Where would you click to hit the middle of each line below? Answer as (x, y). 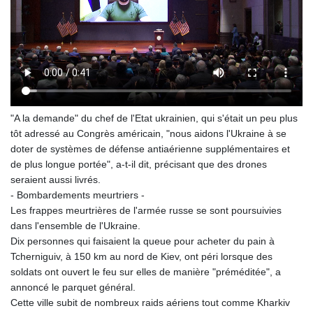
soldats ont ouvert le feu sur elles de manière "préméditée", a (146, 272)
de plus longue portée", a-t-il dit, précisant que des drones (139, 165)
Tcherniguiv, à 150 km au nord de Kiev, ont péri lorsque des (141, 257)
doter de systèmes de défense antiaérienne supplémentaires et (150, 149)
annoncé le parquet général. (73, 287)
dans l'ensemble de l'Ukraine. (75, 226)
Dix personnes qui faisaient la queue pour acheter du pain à (143, 241)
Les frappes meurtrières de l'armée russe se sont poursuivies (146, 211)
